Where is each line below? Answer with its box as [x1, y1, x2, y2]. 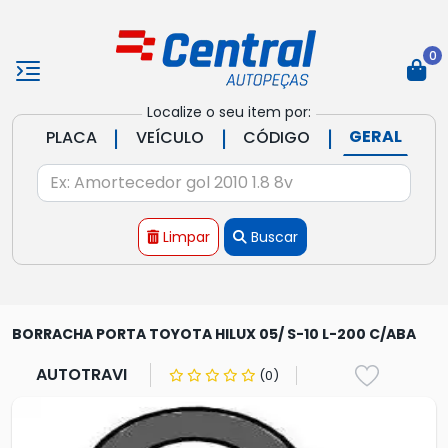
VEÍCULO [135, 125, 204, 149]
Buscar [251, 226, 298, 247]
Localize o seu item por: [146, 102, 311, 122]
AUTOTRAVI [35, 363, 127, 386]
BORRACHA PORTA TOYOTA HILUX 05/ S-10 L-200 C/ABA [12, 324, 416, 344]
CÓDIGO [243, 125, 311, 149]
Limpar [163, 226, 210, 247]
